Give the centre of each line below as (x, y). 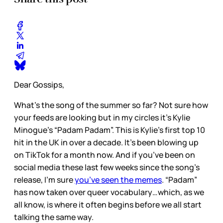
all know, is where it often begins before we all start (108, 204)
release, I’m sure (44, 179)
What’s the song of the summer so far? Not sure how (111, 105)
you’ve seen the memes (118, 179)
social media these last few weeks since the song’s (107, 167)
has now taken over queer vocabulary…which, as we (109, 192)
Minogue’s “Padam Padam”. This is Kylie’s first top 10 (110, 130)
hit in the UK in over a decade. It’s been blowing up (106, 142)
